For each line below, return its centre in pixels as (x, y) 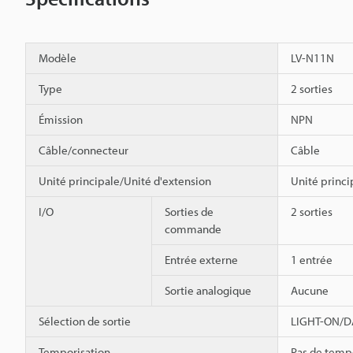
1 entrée (312, 259)
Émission (61, 119)
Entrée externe (201, 259)
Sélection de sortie (85, 321)
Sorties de (189, 211)
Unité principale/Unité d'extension (125, 180)
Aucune (310, 290)
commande (193, 229)
